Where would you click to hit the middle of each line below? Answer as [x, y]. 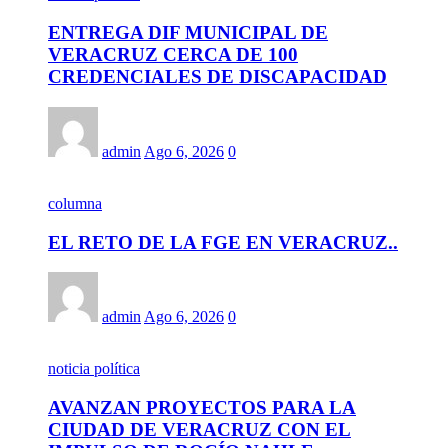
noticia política [94, 369]
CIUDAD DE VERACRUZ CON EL [199, 429]
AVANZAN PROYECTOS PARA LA [202, 407]
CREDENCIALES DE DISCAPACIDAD [217, 77]
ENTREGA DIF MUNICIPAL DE [188, 33]
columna [75, 203]
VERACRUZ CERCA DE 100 [173, 55]
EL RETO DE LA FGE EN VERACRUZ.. [223, 242]
